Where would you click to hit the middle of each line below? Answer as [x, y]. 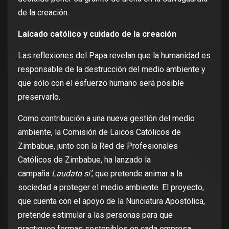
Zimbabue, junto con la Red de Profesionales [98, 146]
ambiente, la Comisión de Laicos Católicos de [99, 132]
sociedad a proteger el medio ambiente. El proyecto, [111, 188]
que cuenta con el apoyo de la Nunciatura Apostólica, [111, 201]
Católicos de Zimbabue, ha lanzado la [84, 160]
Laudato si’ [72, 174]
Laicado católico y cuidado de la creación [97, 34]
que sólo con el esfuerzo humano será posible [101, 83]
